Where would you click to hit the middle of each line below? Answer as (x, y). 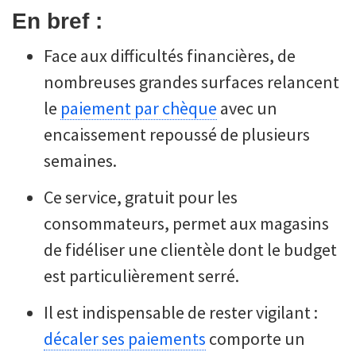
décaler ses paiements (125, 338)
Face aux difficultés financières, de (170, 55)
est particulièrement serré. (141, 275)
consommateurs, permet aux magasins (186, 223)
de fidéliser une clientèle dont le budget (190, 249)
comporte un (255, 338)
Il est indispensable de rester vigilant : (181, 312)
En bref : (57, 21)
